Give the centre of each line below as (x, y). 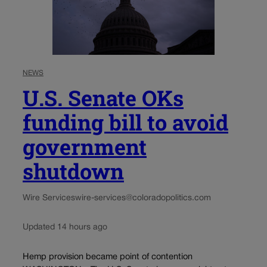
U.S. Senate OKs (103, 97)
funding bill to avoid (125, 122)
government (85, 146)
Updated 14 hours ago (65, 227)
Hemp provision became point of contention (108, 257)
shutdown (73, 171)
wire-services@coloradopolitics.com (143, 198)
